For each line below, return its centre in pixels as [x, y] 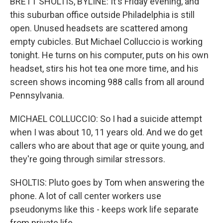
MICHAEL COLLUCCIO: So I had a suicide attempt [106, 119]
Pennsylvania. [37, 95]
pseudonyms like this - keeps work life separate [104, 209]
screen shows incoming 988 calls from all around [107, 82]
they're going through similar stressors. [88, 159]
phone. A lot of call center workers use [86, 196]
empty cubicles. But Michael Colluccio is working [106, 42]
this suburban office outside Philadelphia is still [102, 15]
